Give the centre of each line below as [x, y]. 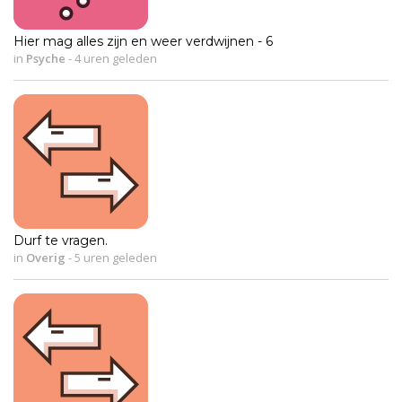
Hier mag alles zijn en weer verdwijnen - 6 [143, 41]
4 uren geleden [114, 58]
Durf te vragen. [61, 240]
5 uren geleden [114, 257]
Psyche [46, 58]
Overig [46, 257]
